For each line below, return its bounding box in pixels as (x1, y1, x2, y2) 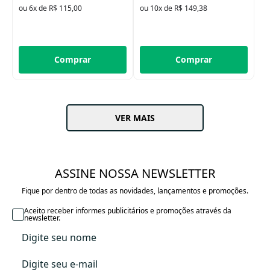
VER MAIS (115, 111, 155, 124)
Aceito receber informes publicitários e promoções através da (24, 205, 231, 216)
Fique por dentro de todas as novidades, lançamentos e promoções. (22, 185, 248, 196)
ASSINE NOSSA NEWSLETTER (55, 165, 215, 181)
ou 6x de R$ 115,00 (19, 3, 82, 14)
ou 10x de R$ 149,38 (140, 3, 207, 14)
